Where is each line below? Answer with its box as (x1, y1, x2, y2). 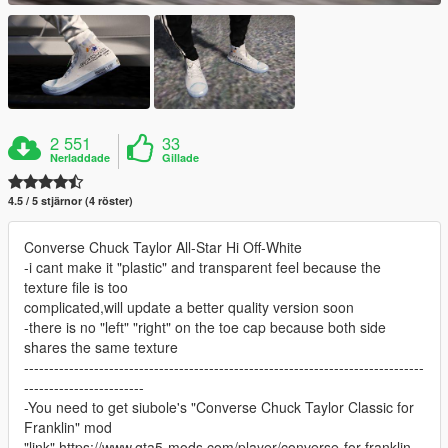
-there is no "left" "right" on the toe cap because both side (24, 316, 386, 337)
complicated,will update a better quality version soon (24, 296, 354, 317)
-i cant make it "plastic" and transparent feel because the (24, 256, 381, 277)
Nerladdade (50, 149, 111, 165)
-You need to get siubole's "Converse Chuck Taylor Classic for (24, 396, 414, 417)
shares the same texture (24, 336, 178, 357)
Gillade (162, 149, 200, 165)
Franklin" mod (24, 416, 112, 437)
